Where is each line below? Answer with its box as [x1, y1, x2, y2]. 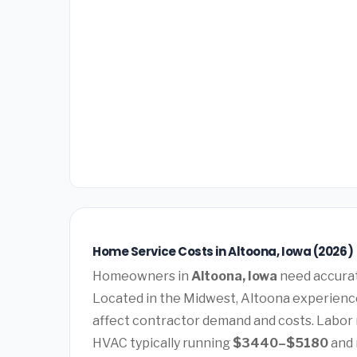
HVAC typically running [92, 335, 233, 351]
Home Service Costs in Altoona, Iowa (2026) [92, 243, 354, 261]
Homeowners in [92, 268, 191, 284]
